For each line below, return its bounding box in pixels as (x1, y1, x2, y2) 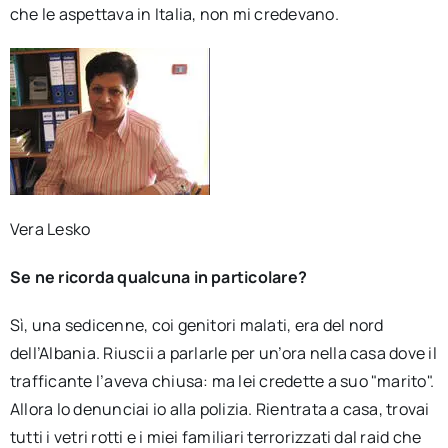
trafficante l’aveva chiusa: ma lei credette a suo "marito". (9, 370, 435, 392)
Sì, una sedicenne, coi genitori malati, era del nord (9, 314, 384, 336)
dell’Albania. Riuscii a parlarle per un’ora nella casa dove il (9, 342, 437, 364)
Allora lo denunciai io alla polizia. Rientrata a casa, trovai (9, 398, 430, 420)
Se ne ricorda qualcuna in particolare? (9, 266, 308, 288)
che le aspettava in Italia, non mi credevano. (9, 3, 339, 25)
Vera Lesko (9, 218, 91, 240)
